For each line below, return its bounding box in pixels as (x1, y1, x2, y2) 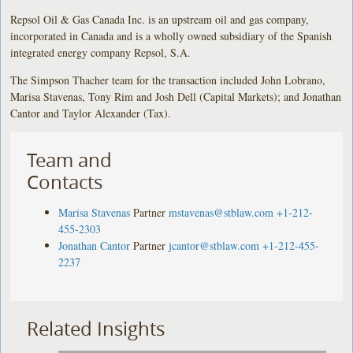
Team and (27, 147, 113, 173)
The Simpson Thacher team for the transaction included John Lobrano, (10, 72, 326, 87)
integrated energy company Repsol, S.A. (10, 44, 191, 60)
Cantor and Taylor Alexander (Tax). (10, 105, 172, 121)
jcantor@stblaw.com (169, 237, 260, 253)
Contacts (27, 169, 103, 195)
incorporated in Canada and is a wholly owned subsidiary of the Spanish (10, 28, 333, 43)
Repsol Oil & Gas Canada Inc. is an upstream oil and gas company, (10, 11, 310, 27)
